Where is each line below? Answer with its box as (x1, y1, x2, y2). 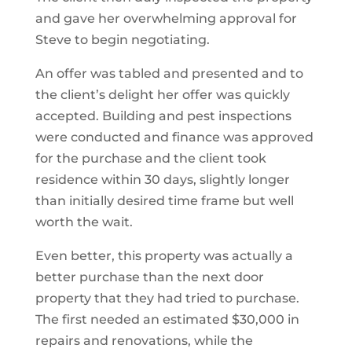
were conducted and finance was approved (35, 130, 313, 145)
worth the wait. (35, 214, 133, 229)
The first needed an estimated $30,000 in (35, 312, 299, 327)
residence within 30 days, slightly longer (35, 172, 290, 187)
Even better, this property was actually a (35, 248, 293, 263)
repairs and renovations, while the (35, 333, 253, 348)
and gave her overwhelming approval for (35, 11, 297, 26)
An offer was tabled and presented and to (35, 66, 303, 81)
